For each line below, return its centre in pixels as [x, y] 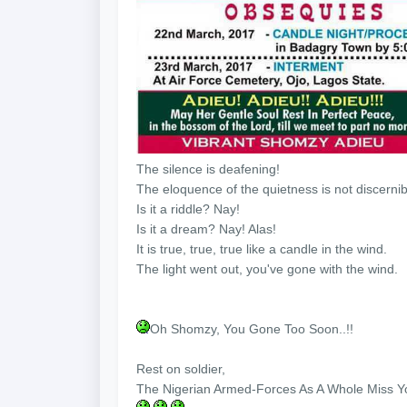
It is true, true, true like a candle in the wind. [262, 248]
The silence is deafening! [208, 169]
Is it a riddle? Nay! [188, 208]
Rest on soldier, [181, 368]
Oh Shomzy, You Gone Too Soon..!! [252, 328]
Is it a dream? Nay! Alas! [206, 228]
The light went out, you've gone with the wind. [267, 268]
